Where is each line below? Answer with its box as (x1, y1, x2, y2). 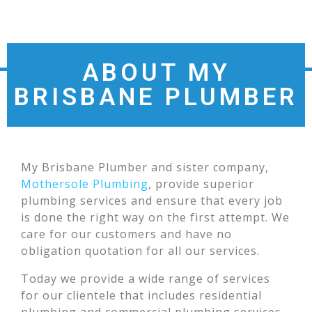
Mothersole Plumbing (21, 176, 148, 192)
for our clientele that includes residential (21, 288, 262, 303)
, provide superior (148, 176, 254, 192)
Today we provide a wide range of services (21, 271, 270, 286)
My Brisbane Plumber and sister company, (21, 159, 269, 175)
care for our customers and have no (21, 226, 232, 242)
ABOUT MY (81, 58, 231, 87)
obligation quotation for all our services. (21, 243, 260, 258)
